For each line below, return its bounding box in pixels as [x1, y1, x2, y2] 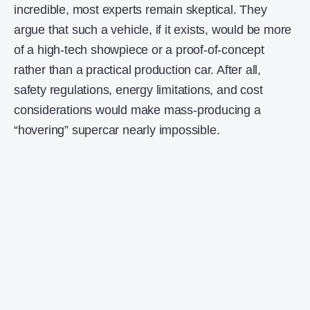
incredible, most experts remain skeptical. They [14, 3, 267, 17]
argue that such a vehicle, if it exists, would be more [14, 23, 292, 37]
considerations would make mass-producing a [14, 103, 261, 118]
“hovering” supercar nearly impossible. [14, 123, 220, 138]
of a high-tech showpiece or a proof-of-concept [14, 43, 264, 57]
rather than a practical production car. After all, [14, 63, 261, 77]
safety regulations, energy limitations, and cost [14, 83, 263, 98]
